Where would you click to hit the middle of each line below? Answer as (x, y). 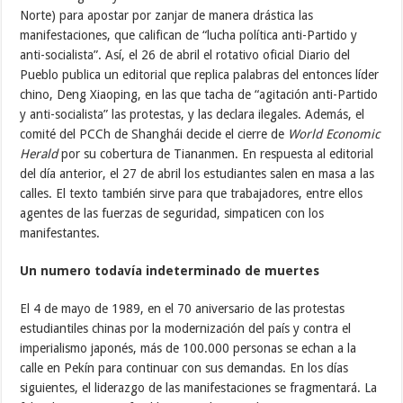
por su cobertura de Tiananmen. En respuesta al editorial (216, 153)
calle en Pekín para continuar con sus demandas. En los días (184, 367)
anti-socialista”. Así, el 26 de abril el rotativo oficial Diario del (185, 54)
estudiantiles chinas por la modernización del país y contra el (186, 328)
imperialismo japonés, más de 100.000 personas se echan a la (188, 348)
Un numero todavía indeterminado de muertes (170, 270)
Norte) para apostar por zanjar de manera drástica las (167, 15)
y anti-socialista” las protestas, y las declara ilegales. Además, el (193, 114)
